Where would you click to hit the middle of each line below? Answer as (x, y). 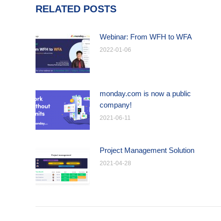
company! (116, 105)
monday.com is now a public (145, 93)
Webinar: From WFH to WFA (146, 37)
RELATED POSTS (76, 9)
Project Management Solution (147, 150)
